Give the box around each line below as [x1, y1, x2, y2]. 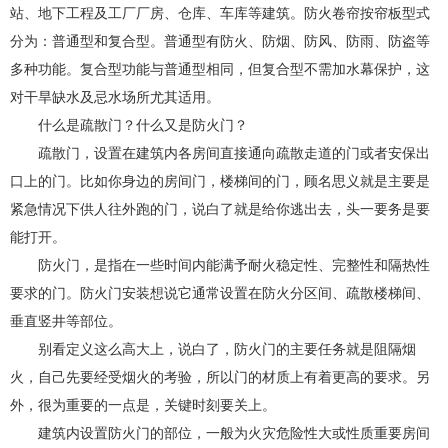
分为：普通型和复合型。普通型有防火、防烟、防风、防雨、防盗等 [10, 34, 430, 49]
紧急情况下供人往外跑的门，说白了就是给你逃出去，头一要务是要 [10, 202, 430, 217]
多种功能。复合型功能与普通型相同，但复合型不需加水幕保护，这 [10, 62, 430, 77]
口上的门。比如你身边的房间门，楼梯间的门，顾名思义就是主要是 [10, 174, 430, 189]
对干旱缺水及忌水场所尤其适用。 [10, 90, 220, 105]
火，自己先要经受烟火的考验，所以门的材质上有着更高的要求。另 [10, 370, 430, 385]
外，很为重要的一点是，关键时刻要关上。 [10, 398, 276, 413]
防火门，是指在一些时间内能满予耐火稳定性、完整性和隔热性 [38, 258, 430, 273]
